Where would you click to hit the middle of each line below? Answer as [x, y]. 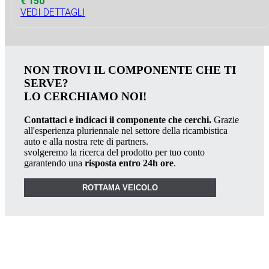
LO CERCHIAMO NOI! [85, 96]
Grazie [225, 119]
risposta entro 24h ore [129, 163]
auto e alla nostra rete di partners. [86, 141]
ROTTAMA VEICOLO [120, 187]
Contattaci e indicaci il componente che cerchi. [118, 119]
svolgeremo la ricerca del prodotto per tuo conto [114, 152]
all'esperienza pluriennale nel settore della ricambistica [126, 130]
